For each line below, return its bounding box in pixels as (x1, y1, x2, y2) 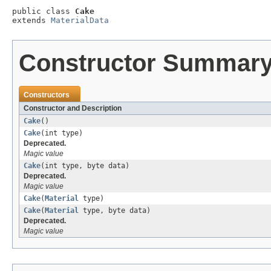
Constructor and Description (24, 104, 122, 113)
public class (12, 7, 75, 16)
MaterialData (51, 16, 109, 25)
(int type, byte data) (41, 162, 129, 171)
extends (12, 16, 51, 25)
